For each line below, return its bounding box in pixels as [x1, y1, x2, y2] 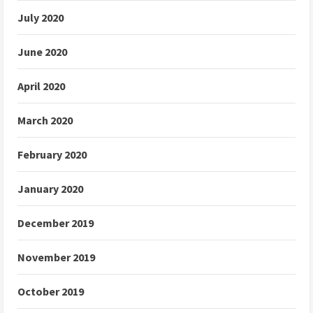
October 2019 [17, 284, 84, 299]
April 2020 [17, 79, 65, 94]
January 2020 [17, 182, 83, 196]
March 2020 [17, 113, 73, 128]
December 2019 [17, 216, 94, 231]
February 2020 [17, 147, 87, 162]
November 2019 [17, 250, 95, 265]
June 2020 [17, 45, 67, 59]
